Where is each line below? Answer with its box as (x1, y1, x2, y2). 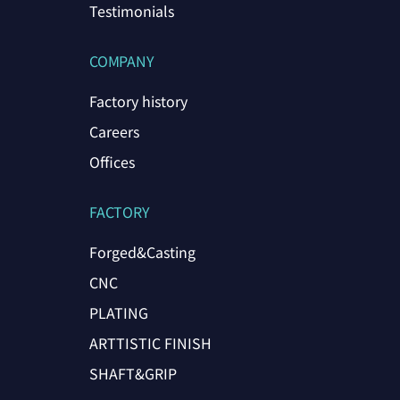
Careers (88, 120, 139, 142)
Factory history (88, 89, 187, 112)
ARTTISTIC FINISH (88, 331, 212, 354)
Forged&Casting (88, 240, 196, 262)
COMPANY (88, 49, 154, 71)
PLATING (88, 301, 148, 323)
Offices (88, 150, 135, 172)
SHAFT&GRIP (88, 362, 177, 384)
